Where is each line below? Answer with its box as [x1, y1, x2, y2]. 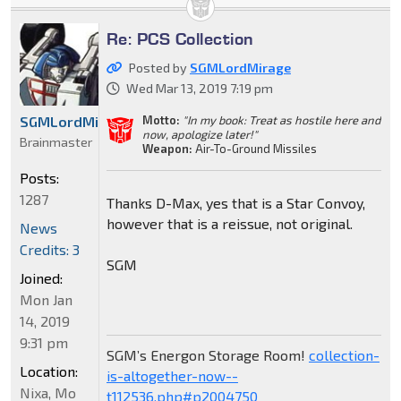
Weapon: [141, 141, 192, 156]
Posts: [20, 169, 59, 187]
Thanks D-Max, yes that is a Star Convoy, [106, 193, 365, 211]
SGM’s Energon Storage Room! [106, 346, 309, 363]
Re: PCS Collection [106, 27, 254, 49]
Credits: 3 [20, 241, 80, 259]
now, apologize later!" [141, 126, 258, 141]
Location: [20, 363, 78, 380]
